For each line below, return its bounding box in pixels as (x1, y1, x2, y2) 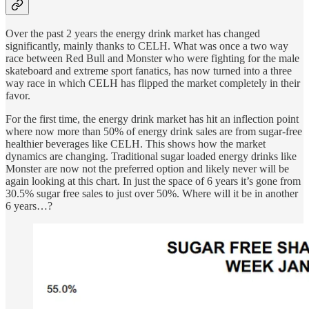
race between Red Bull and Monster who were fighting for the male (6, 52, 299, 65)
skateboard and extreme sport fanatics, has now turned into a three (6, 65, 292, 77)
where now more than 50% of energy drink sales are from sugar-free (6, 126, 302, 138)
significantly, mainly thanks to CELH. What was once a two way (6, 40, 288, 52)
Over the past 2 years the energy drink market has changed (6, 28, 260, 40)
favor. (6, 90, 30, 102)
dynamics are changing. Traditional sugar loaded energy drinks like (6, 150, 297, 163)
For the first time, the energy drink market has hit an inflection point (6, 113, 299, 126)
